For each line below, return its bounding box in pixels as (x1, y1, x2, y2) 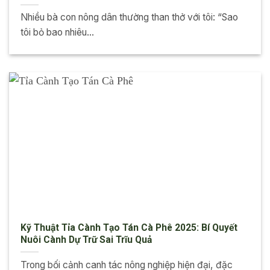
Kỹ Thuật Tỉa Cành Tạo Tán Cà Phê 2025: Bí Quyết (20, 221, 237, 233)
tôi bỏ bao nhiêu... (20, 27, 94, 39)
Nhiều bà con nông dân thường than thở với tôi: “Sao (20, 11, 238, 24)
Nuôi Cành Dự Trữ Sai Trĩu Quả (20, 233, 152, 245)
